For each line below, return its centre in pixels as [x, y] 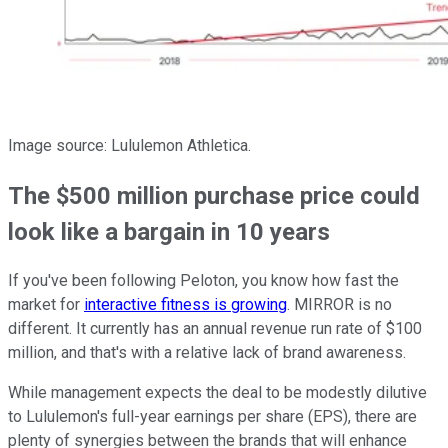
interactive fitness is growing [185, 305]
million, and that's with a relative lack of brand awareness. [209, 353]
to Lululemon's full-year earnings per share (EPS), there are [212, 417]
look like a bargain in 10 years [169, 231]
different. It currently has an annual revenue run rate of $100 [215, 329]
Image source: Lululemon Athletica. [129, 145]
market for [46, 305]
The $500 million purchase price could [214, 195]
